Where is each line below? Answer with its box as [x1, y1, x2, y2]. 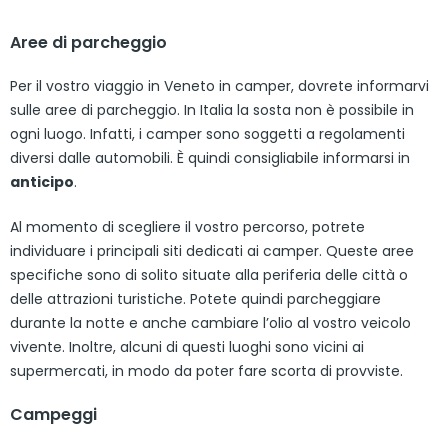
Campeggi [10, 402, 97, 426]
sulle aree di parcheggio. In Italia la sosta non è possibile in [10, 99, 414, 120]
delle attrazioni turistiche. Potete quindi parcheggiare [10, 288, 381, 309]
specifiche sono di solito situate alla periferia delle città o [10, 264, 408, 285]
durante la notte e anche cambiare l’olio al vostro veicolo [10, 312, 411, 333]
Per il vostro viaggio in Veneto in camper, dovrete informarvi [10, 75, 429, 96]
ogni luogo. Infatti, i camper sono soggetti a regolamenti [10, 123, 405, 144]
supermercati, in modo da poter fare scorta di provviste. [10, 360, 403, 381]
